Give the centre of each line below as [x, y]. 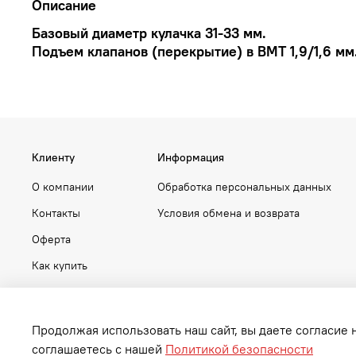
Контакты [56, 213]
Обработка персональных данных [244, 187]
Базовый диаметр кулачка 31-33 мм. [149, 33]
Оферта [51, 240]
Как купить [60, 266]
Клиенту [53, 158]
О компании [63, 187]
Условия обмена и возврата [228, 213]
